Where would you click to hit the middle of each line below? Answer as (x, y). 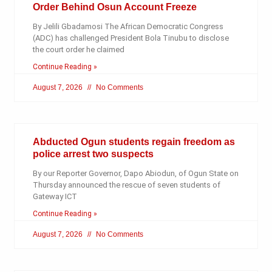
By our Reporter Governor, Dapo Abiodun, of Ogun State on (135, 174)
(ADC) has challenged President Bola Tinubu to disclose (131, 38)
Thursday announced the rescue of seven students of (126, 185)
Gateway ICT (55, 197)
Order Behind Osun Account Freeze (114, 7)
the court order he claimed (78, 50)
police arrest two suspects (93, 154)
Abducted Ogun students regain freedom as (134, 142)
